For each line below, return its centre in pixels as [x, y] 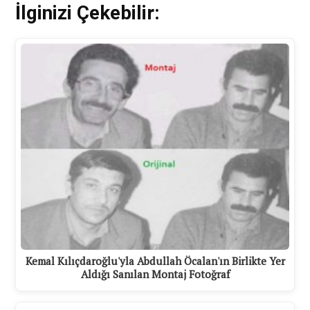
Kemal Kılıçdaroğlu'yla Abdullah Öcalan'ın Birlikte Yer [155, 261]
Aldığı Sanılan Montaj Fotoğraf [155, 274]
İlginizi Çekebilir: [88, 13]
